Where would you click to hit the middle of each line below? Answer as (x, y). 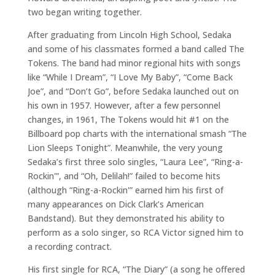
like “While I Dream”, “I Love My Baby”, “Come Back (130, 77)
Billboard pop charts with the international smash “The (137, 134)
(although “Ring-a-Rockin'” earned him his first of (125, 190)
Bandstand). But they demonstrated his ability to (126, 218)
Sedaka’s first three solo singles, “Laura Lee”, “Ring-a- (135, 162)
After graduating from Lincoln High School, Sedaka (129, 35)
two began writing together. (84, 12)
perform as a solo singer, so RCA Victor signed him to (135, 232)
